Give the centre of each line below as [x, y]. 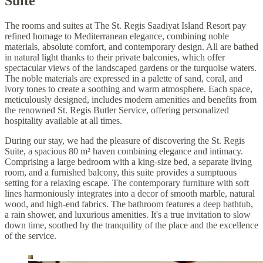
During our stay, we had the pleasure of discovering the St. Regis [125, 141]
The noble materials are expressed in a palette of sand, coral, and [124, 79]
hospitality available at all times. [63, 121]
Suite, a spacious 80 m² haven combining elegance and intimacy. [124, 151]
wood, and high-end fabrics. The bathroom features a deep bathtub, [129, 204]
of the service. [31, 236]
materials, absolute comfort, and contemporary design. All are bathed [131, 47]
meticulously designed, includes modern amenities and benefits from [131, 100]
